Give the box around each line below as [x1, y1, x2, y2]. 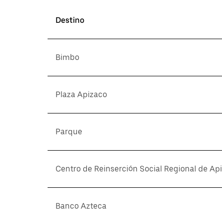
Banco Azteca [55, 201, 107, 211]
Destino [55, 15, 84, 25]
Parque [55, 127, 82, 136]
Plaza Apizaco [55, 90, 107, 99]
